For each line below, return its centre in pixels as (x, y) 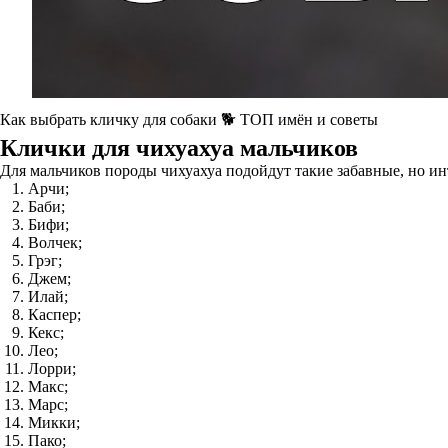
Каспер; (54, 314)
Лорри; (52, 368)
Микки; (54, 422)
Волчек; (55, 242)
